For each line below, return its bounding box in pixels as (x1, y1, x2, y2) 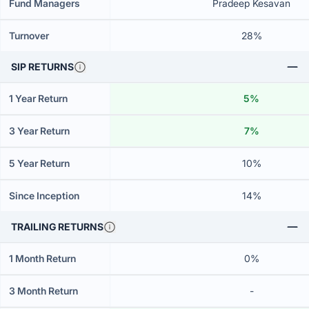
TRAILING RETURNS (11, 221, 103, 232)
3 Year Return (9, 125, 70, 137)
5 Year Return (9, 157, 70, 169)
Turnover (9, 30, 49, 41)
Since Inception (9, 190, 79, 201)
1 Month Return (9, 252, 76, 264)
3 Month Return (9, 285, 78, 297)
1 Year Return (9, 92, 68, 104)
